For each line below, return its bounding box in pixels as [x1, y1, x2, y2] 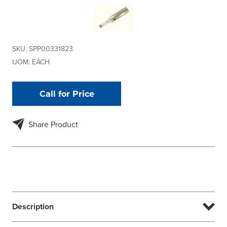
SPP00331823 [29, 43, 73, 54]
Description [12, 200, 54, 212]
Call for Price [39, 88, 94, 99]
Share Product [28, 118, 78, 130]
